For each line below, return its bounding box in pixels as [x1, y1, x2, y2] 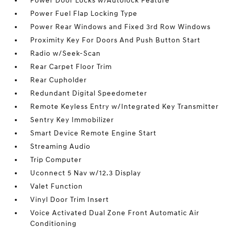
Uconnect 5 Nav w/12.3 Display [30, 169, 142, 178]
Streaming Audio [30, 142, 91, 151]
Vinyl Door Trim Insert [30, 195, 109, 204]
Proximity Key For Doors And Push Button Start [30, 36, 201, 45]
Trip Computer [30, 155, 82, 165]
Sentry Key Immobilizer [30, 116, 114, 125]
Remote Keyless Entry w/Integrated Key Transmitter [30, 102, 219, 111]
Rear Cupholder [30, 76, 87, 85]
